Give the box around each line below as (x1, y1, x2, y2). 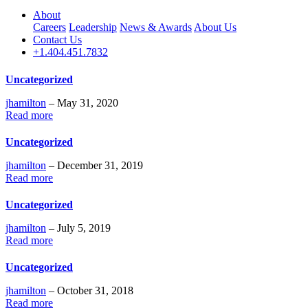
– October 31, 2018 (46, 285, 133, 297)
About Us (194, 21, 236, 34)
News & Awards (120, 21, 192, 34)
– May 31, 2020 (46, 96, 118, 109)
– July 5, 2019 (46, 222, 111, 234)
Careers (33, 21, 66, 34)
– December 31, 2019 (46, 159, 143, 171)
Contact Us (33, 34, 82, 46)
